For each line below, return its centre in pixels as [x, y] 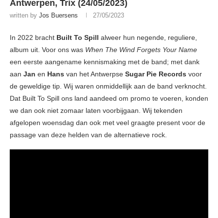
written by [24, 16]
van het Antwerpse [95, 74]
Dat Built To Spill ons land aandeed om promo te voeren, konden [109, 99]
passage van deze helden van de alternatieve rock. [90, 135]
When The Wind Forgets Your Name [141, 50]
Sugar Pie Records [156, 74]
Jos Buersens [58, 16]
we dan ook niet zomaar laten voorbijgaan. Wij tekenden [96, 111]
